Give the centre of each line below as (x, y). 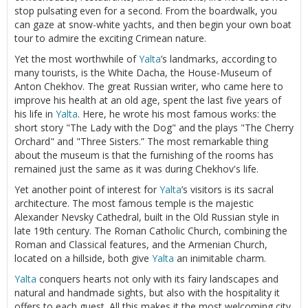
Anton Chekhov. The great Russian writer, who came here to (149, 86)
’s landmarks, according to (219, 58)
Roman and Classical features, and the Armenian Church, (141, 244)
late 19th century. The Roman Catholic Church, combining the (151, 230)
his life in (35, 113)
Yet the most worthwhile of (77, 58)
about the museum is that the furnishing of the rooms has (144, 155)
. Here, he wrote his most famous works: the (177, 113)
